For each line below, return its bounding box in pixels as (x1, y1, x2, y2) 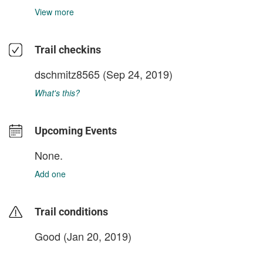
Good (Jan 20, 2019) (35, 228, 131, 244)
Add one (35, 168, 66, 180)
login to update (35, 249, 90, 261)
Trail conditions (35, 205, 108, 218)
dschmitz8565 (35, 66, 100, 82)
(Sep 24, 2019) (100, 66, 173, 82)
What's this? (35, 87, 80, 99)
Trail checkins (35, 43, 101, 56)
